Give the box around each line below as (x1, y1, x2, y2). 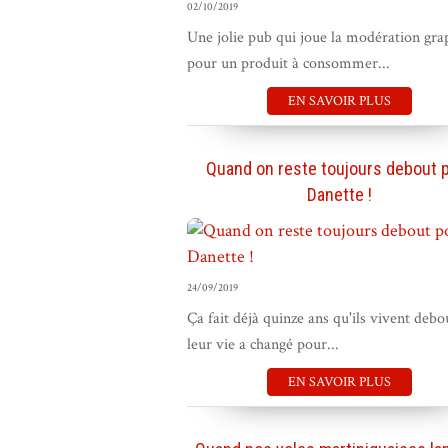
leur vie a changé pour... (187, 334, 339, 355)
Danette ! (307, 184, 372, 205)
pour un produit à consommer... (187, 53, 390, 74)
